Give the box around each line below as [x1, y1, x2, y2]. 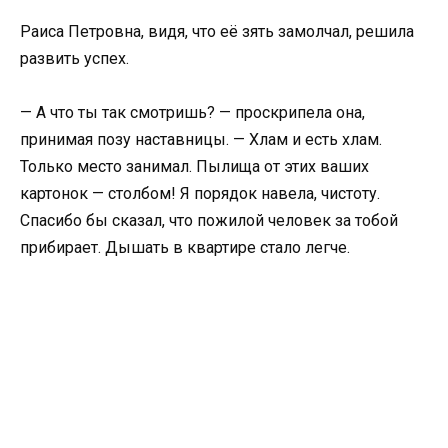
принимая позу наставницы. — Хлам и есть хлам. [20, 130, 382, 150]
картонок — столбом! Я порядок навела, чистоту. [20, 184, 380, 204]
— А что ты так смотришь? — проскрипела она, [20, 103, 365, 123]
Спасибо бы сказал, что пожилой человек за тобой [20, 211, 398, 231]
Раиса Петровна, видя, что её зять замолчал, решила [20, 22, 414, 42]
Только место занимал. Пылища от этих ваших [20, 157, 369, 177]
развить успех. [20, 49, 129, 69]
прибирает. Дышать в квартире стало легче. [20, 238, 350, 258]
